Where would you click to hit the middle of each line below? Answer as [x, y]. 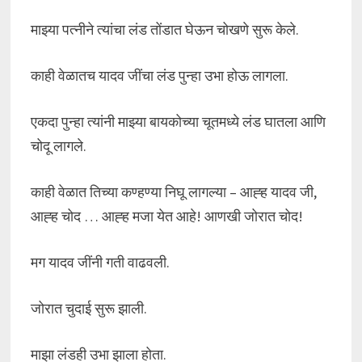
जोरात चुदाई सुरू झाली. [88, 308]
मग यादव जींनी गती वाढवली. [100, 262]
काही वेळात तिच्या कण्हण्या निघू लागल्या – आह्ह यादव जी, [173, 192]
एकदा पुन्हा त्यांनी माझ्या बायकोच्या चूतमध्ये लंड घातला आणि [178, 122]
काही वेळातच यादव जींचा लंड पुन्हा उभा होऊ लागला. [159, 76]
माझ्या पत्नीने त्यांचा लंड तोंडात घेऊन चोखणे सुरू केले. [164, 29]
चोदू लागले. [58, 146]
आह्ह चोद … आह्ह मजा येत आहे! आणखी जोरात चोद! [166, 216]
